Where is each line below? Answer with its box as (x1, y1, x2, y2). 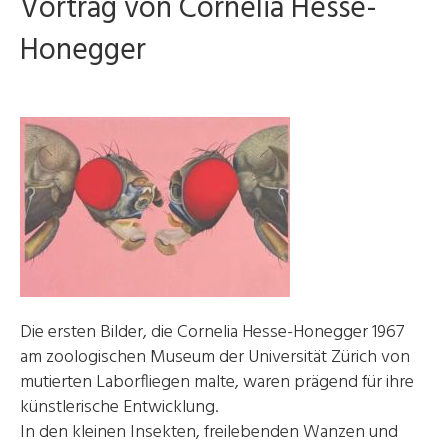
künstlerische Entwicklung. (20, 392, 222, 422)
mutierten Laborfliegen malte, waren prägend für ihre (20, 367, 414, 397)
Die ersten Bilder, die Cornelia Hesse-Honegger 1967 (20, 317, 404, 347)
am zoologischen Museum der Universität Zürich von (20, 342, 410, 372)
